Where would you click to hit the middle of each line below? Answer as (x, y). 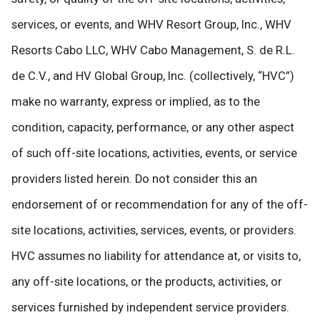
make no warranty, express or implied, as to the (136, 102)
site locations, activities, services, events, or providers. (154, 231)
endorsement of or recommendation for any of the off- (160, 205)
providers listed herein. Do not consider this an (134, 179)
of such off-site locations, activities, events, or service (154, 154)
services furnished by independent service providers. (150, 308)
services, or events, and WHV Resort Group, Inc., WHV (151, 25)
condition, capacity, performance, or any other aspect (153, 128)
